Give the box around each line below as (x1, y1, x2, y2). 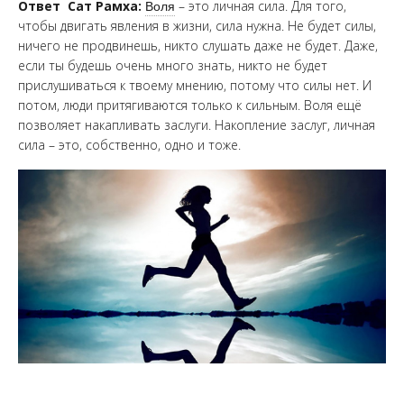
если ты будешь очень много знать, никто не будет (18, 56, 327, 74)
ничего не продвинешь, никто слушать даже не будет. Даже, (18, 36, 378, 54)
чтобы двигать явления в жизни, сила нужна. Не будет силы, (18, 16, 376, 34)
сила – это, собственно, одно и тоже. (18, 135, 241, 153)
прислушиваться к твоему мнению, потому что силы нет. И (18, 76, 372, 94)
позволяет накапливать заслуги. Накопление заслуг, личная (18, 115, 375, 133)
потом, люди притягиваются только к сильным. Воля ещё (18, 96, 362, 114)
